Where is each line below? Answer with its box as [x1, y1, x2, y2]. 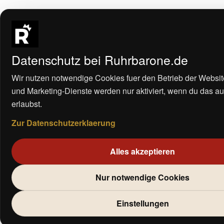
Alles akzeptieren [110, 145, 175, 157]
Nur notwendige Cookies [95, 171, 189, 183]
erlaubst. [11, 97, 42, 109]
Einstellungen [116, 197, 169, 209]
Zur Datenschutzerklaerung [11, 116, 115, 128]
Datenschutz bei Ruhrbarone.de [11, 50, 188, 68]
